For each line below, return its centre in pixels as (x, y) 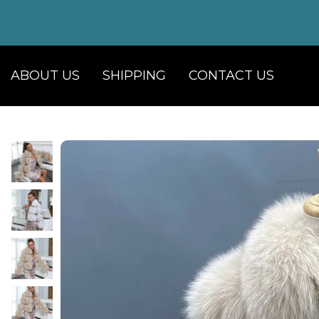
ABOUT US (45, 75)
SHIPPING (134, 75)
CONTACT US (231, 75)
